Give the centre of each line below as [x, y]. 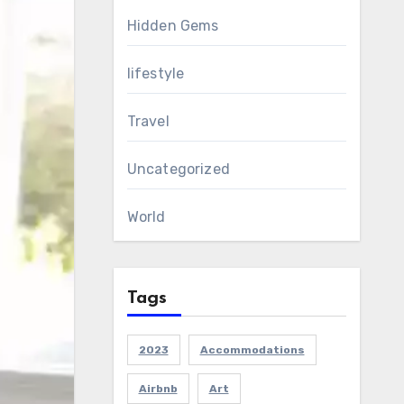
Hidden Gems [173, 26]
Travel [148, 121]
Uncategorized [179, 169]
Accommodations [252, 350]
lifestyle [156, 73]
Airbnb [158, 389]
